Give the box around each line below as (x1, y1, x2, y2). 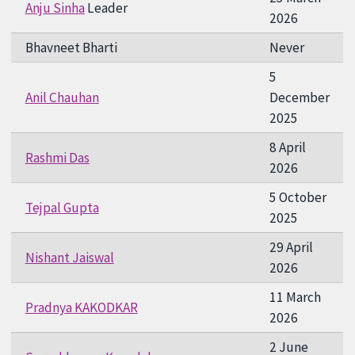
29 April (269, 238, 313, 256)
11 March (269, 288, 321, 306)
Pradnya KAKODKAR (25, 298, 138, 316)
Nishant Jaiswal (25, 248, 114, 266)
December (269, 88, 330, 106)
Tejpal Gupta (25, 198, 99, 216)
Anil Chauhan (25, 88, 99, 106)
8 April (269, 138, 306, 156)
